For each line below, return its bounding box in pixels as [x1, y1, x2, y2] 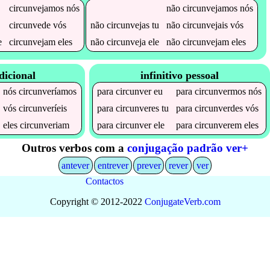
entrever [97, 160, 128, 171]
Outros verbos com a [22, 141, 127, 154]
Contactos [85, 176, 124, 187]
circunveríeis [19, 103, 67, 114]
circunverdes [195, 103, 243, 114]
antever [61, 160, 90, 171]
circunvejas [106, 19, 149, 30]
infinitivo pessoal [140, 69, 219, 82]
